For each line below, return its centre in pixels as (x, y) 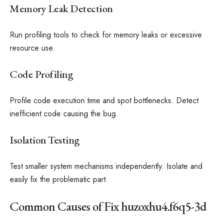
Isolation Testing (45, 140)
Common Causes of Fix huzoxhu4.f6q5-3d (108, 206)
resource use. (32, 48)
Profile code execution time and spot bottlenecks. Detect (104, 100)
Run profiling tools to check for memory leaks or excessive (106, 35)
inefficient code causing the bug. (64, 114)
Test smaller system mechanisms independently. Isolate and (106, 166)
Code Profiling (41, 74)
